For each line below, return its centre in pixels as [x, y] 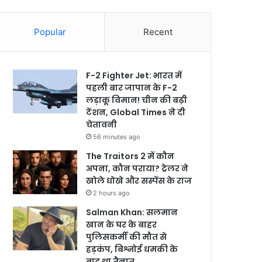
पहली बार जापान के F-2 [132, 88]
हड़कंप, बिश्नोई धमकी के [132, 249]
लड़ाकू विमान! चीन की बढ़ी [137, 100]
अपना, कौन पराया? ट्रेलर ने [137, 168]
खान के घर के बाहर [122, 225]
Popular [50, 32]
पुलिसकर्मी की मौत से [127, 237]
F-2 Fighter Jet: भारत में [134, 75]
